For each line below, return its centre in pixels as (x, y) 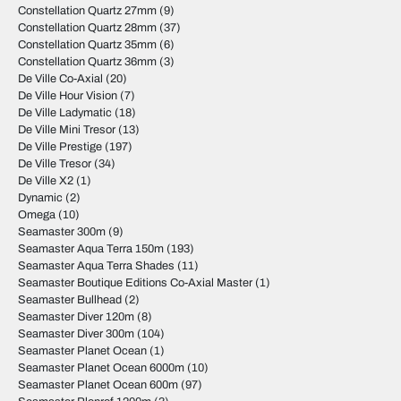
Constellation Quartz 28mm (87, 28)
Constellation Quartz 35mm (87, 45)
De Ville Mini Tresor (67, 130)
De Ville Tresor (55, 164)
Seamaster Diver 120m (76, 317)
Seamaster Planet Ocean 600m (98, 385)
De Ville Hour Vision (68, 96)
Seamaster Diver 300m (76, 334)
